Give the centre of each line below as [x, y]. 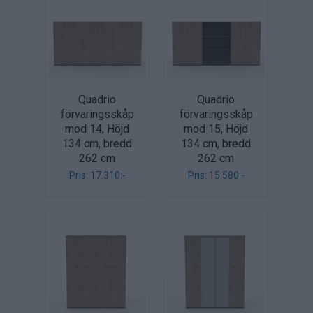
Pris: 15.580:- [216, 175]
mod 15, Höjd [216, 129]
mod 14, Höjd [97, 129]
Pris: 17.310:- [97, 175]
